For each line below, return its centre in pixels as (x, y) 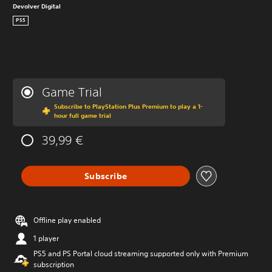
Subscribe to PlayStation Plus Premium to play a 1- (128, 106)
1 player (46, 238)
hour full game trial (83, 115)
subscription (54, 264)
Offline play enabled (67, 220)
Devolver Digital (37, 6)
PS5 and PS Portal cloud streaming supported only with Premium (141, 253)
